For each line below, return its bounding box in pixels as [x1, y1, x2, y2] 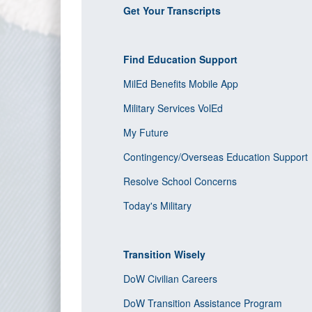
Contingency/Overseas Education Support [123, 150, 311, 164]
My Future [123, 125, 171, 139]
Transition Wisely [123, 247, 208, 261]
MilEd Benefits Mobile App [123, 77, 241, 91]
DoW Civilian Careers [123, 272, 217, 286]
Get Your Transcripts [123, 3, 224, 17]
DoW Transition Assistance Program [123, 296, 285, 310]
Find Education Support [123, 52, 237, 66]
